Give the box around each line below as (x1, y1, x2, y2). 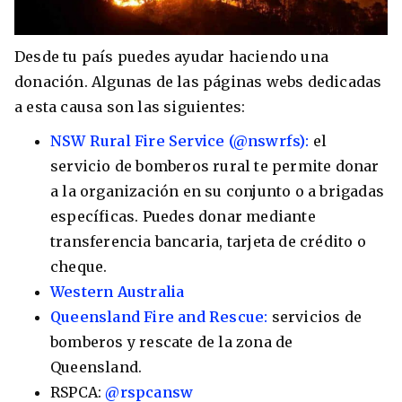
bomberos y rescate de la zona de (50, 332, 293, 351)
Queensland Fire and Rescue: (50, 307, 272, 326)
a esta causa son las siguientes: (14, 98, 249, 117)
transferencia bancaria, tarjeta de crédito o (50, 232, 366, 250)
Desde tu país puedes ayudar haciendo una (14, 48, 329, 66)
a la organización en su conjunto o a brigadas (50, 181, 385, 200)
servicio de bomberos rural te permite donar (50, 156, 380, 175)
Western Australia (50, 282, 185, 301)
